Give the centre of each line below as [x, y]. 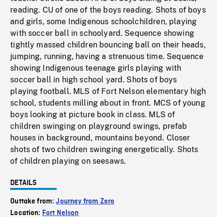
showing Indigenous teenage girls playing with [96, 68]
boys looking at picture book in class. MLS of [93, 115]
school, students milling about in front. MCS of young [108, 103]
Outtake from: [33, 202]
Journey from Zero [85, 202]
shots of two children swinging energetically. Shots [104, 150]
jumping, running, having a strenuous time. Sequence [107, 57]
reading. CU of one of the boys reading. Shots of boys [108, 10]
